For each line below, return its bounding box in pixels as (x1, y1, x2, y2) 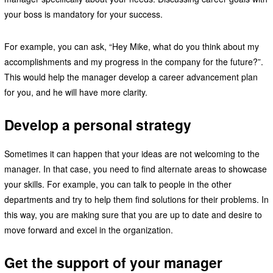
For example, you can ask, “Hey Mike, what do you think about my (4, 40, 259, 53)
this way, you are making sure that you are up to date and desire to (4, 208, 262, 221)
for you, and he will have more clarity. (4, 86, 150, 99)
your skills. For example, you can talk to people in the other (4, 178, 232, 191)
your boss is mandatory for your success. (4, 8, 163, 21)
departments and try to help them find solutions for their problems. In (4, 193, 269, 206)
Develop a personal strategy (4, 115, 191, 135)
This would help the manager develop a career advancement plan (4, 71, 258, 83)
